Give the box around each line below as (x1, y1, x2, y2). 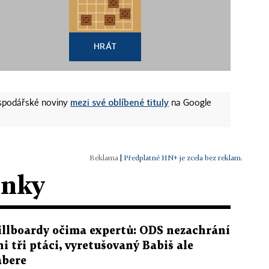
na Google (169, 98, 211, 107)
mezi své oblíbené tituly (70, 96, 169, 107)
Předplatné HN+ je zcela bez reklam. (124, 153, 243, 162)
